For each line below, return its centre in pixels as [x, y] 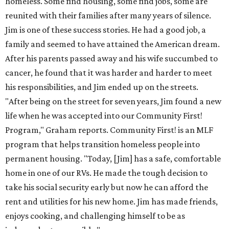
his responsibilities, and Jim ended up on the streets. [102, 87]
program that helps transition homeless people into [102, 144]
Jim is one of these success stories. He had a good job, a [106, 30]
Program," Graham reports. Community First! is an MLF [109, 130]
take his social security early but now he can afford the [107, 187]
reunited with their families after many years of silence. [108, 15]
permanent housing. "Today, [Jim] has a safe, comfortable [113, 158]
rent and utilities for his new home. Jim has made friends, [111, 201]
